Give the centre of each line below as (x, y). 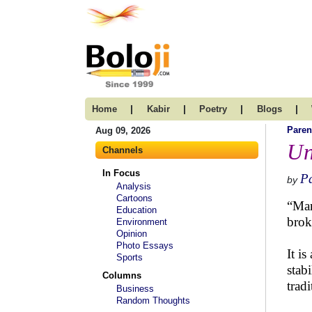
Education (136, 210)
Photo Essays (145, 245)
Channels (123, 150)
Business (135, 289)
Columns (122, 275)
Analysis (134, 186)
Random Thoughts (153, 301)
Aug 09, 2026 (123, 131)
